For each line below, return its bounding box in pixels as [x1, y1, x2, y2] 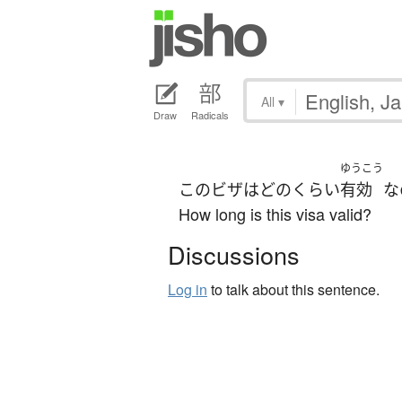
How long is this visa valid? [179, 202, 371, 226]
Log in [168, 279, 207, 301]
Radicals [191, 108, 229, 123]
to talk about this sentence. [207, 279, 380, 301]
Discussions [168, 237, 300, 273]
